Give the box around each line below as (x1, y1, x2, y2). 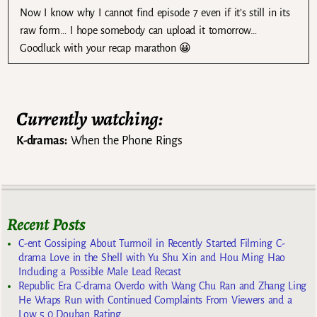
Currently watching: (16, 106, 163, 132)
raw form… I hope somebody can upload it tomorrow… (20, 24, 257, 36)
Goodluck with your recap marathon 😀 (20, 42, 192, 54)
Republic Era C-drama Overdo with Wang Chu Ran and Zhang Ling (18, 280, 307, 292)
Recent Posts (7, 212, 86, 236)
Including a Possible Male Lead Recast (18, 266, 181, 278)
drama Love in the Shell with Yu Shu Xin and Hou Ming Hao (18, 252, 286, 264)
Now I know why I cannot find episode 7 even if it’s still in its (20, 6, 290, 18)
